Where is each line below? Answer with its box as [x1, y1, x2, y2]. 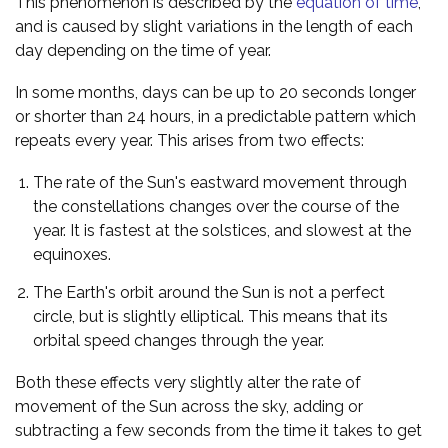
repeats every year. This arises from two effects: [15, 130, 364, 150]
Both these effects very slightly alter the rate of [15, 372, 361, 392]
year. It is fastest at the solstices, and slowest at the [33, 220, 411, 240]
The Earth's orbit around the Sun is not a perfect [33, 282, 385, 302]
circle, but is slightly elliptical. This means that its [33, 306, 388, 326]
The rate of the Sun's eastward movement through [33, 172, 407, 192]
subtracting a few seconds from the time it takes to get [15, 420, 422, 440]
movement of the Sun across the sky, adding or [15, 396, 363, 416]
